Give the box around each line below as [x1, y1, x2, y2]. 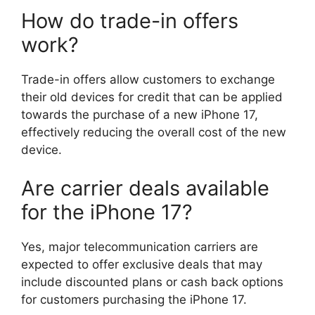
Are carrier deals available [21, 176, 269, 200]
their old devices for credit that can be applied [21, 89, 283, 104]
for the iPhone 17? [21, 200, 193, 224]
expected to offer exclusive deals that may [21, 257, 262, 271]
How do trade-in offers [21, 8, 238, 33]
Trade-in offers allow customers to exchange [21, 72, 275, 86]
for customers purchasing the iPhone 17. [21, 292, 247, 307]
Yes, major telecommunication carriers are [21, 240, 258, 254]
